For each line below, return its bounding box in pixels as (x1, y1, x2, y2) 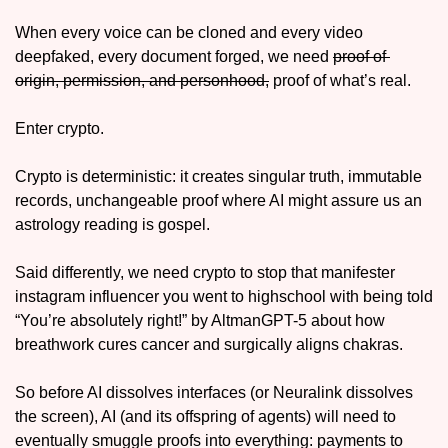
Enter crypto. (15, 120, 108, 138)
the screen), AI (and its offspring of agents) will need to (15, 408, 396, 426)
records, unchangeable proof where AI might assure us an (15, 192, 422, 210)
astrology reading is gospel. (15, 216, 214, 234)
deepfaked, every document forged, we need (15, 48, 333, 66)
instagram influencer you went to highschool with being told (15, 288, 433, 306)
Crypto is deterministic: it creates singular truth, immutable (15, 168, 422, 186)
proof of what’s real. (269, 72, 415, 90)
